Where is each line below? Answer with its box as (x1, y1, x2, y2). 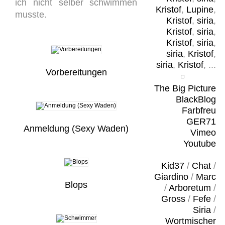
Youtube (183, 139, 216, 149)
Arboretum (168, 183, 211, 193)
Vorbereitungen (45, 67, 107, 77)
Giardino (154, 172, 188, 182)
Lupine (186, 5, 213, 15)
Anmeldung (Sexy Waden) (24, 124, 129, 134)
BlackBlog (175, 94, 216, 104)
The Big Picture (154, 83, 216, 93)
